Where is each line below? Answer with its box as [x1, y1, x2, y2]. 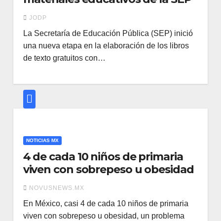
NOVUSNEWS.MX [29, 184, 84, 191]
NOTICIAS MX [26, 138, 59, 143]
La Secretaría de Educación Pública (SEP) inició [23, 29, 193, 37]
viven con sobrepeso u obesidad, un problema [23, 212, 184, 220]
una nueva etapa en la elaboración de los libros [23, 41, 189, 50]
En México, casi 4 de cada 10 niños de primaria [23, 199, 188, 208]
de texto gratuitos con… [23, 54, 106, 62]
